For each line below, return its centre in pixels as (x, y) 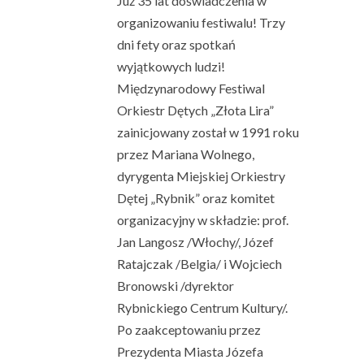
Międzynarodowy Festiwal (191, 88)
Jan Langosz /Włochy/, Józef (195, 242)
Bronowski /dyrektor (175, 286)
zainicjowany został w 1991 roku (208, 132)
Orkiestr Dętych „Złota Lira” (195, 110)
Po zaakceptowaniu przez (189, 329)
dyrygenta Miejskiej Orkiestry (201, 176)
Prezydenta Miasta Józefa (190, 351)
